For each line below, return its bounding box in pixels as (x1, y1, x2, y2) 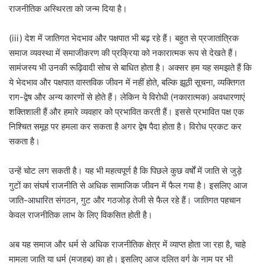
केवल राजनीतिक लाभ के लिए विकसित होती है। (9, 209, 153, 221)
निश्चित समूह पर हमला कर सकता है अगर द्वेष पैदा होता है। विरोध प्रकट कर (9, 121, 242, 133)
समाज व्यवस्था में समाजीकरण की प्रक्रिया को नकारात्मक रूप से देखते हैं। (9, 47, 238, 59)
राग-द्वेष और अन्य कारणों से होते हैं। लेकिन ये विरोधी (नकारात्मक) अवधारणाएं (9, 91, 245, 103)
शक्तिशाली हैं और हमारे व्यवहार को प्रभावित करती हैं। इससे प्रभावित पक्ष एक (9, 106, 244, 118)
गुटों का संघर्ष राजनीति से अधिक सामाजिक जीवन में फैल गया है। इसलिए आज (9, 180, 247, 192)
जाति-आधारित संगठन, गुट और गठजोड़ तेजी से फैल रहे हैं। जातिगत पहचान (9, 194, 241, 206)
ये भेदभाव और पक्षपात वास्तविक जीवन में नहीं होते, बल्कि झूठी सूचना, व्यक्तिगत (9, 77, 245, 88)
